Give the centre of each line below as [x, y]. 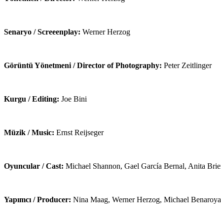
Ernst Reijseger [79, 132]
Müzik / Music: [29, 132]
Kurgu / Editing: [32, 99]
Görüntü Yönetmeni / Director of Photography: [83, 65]
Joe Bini [73, 99]
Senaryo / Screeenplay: [42, 32]
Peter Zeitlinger [187, 65]
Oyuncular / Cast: [34, 166]
